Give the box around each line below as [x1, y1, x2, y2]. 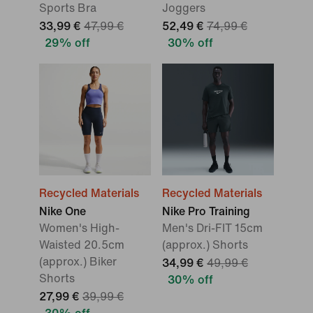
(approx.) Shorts [162, 239, 248, 251]
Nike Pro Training [162, 205, 250, 217]
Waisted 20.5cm [39, 239, 124, 251]
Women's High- [39, 222, 119, 234]
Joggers [162, 2, 205, 14]
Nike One [39, 205, 86, 217]
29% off [45, 37, 90, 49]
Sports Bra [39, 2, 96, 14]
